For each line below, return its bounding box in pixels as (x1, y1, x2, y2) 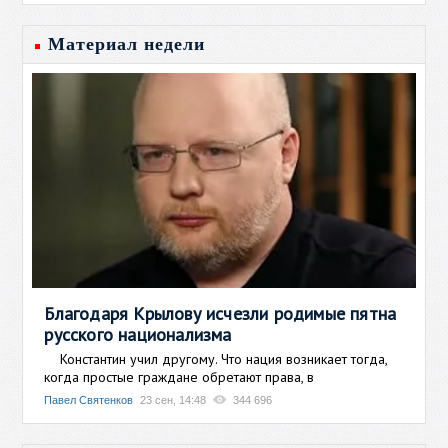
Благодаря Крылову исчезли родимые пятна (44, 301, 397, 325)
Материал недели (48, 34, 206, 54)
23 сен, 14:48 (140, 393, 207, 406)
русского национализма (44, 322, 232, 346)
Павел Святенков (44, 393, 134, 406)
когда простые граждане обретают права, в (44, 367, 315, 386)
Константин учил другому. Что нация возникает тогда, (44, 349, 388, 368)
